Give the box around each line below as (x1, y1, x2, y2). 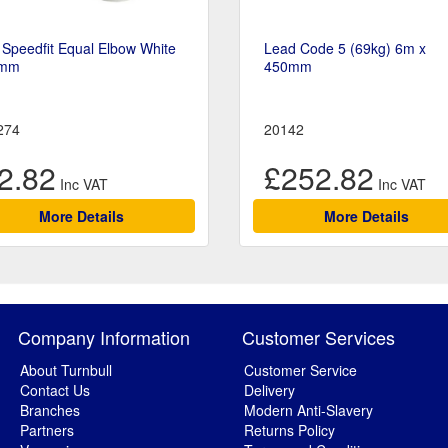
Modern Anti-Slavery (244, 400, 373, 421)
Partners (20, 420, 74, 441)
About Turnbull (20, 360, 112, 381)
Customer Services (242, 324, 395, 351)
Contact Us (20, 380, 90, 401)
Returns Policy (244, 420, 335, 441)
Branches (20, 400, 80, 421)
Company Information (18, 324, 190, 351)
